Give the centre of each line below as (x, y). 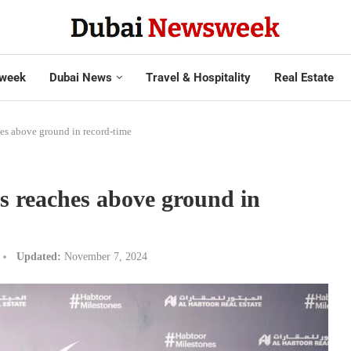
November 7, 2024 (106, 256)
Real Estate (304, 77)
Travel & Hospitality (198, 77)
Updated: (39, 256)
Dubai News (80, 77)
